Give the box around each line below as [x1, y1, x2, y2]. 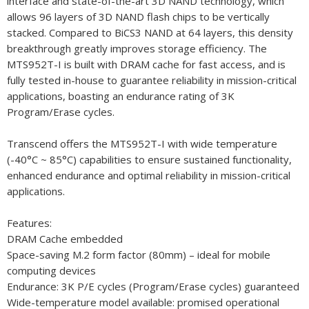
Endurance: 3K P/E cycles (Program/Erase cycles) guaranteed [7, 279, 299, 294]
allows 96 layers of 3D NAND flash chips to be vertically [7, 10, 270, 24]
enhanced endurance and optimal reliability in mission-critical [7, 168, 290, 183]
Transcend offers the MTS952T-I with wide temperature [7, 137, 277, 151]
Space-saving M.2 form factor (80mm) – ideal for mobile [7, 248, 270, 262]
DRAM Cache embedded [7, 232, 123, 246]
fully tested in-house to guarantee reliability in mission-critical [7, 73, 297, 88]
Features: [7, 216, 52, 230]
